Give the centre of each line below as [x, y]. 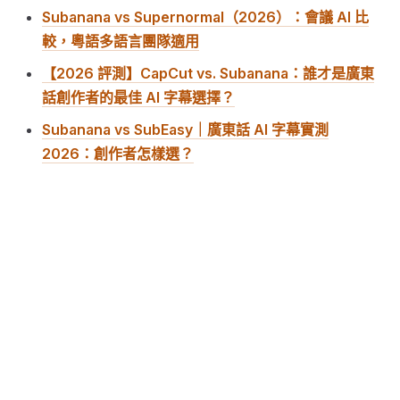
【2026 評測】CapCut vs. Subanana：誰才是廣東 [208, 74]
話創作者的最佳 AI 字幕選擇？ [139, 98]
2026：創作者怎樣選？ [118, 154]
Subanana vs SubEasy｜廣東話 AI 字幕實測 [186, 130]
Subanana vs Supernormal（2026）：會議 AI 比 [206, 17]
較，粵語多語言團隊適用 [121, 42]
